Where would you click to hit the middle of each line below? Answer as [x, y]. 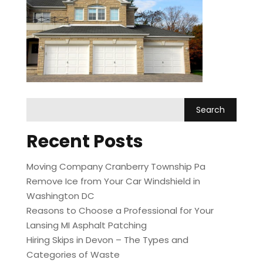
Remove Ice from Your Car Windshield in [113, 181]
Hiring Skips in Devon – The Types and [107, 240]
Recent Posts [85, 142]
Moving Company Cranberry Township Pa [116, 167]
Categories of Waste [73, 255]
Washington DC [60, 196]
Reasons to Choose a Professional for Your [120, 211]
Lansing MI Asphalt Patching [86, 225]
